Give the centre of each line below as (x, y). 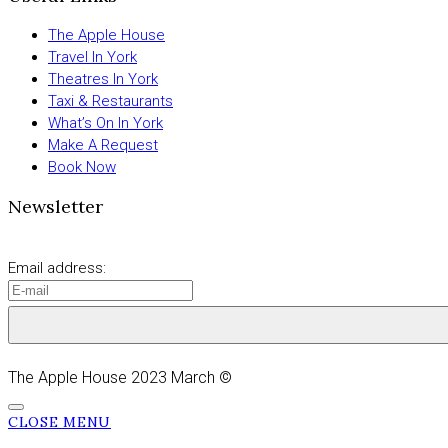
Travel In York (92, 56)
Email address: (57, 267)
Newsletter (55, 206)
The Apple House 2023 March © (120, 377)
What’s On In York (105, 122)
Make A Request (103, 144)
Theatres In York (103, 78)
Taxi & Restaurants (110, 100)
